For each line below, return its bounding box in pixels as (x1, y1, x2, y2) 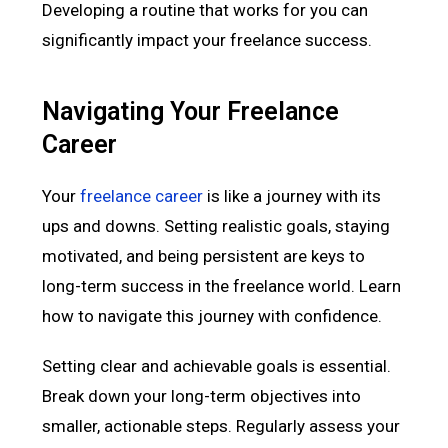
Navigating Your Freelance (42, 96, 340, 126)
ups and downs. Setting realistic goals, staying (42, 215, 391, 236)
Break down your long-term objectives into (42, 385, 362, 406)
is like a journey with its (203, 185, 382, 206)
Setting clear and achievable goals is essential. (42, 355, 392, 376)
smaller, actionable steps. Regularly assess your (42, 415, 401, 436)
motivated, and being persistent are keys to (42, 245, 366, 266)
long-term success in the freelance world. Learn (42, 275, 402, 296)
